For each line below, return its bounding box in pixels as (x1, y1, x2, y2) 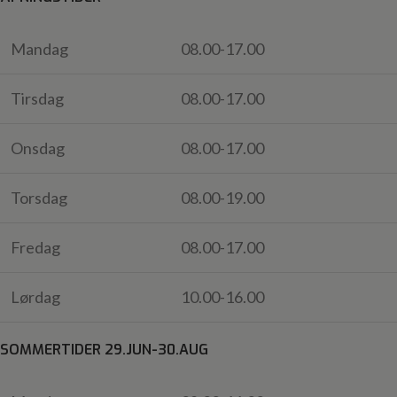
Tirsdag (11, 89, 64, 109)
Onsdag (11, 138, 65, 159)
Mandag (11, 39, 68, 59)
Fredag (11, 237, 60, 258)
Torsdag (11, 188, 67, 208)
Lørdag (11, 287, 60, 307)
